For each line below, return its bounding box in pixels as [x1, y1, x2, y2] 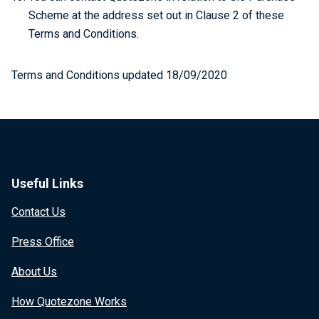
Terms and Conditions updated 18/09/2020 [11, 68, 227, 82]
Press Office [11, 235, 74, 249]
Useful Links [11, 176, 83, 191]
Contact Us [11, 205, 66, 219]
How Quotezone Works [11, 295, 127, 308]
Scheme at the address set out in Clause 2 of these [28, 9, 284, 22]
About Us [11, 265, 57, 278]
